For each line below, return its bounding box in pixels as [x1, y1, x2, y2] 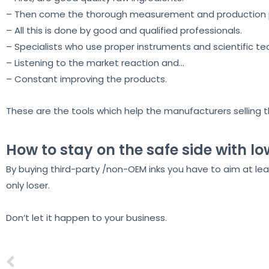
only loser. [6, 179, 50, 192]
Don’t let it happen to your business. [6, 211, 167, 224]
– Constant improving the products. [6, 72, 167, 85]
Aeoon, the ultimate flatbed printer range [15, 258, 144, 267]
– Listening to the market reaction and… [6, 56, 184, 69]
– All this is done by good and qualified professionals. [6, 23, 242, 37]
